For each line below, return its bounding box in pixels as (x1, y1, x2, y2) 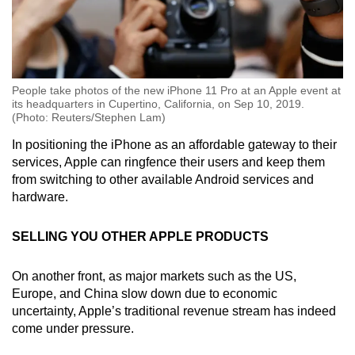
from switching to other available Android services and (12, 172, 314, 186)
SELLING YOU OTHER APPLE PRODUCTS (12, 229, 269, 243)
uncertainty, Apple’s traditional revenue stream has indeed (12, 303, 336, 318)
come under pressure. (12, 321, 134, 335)
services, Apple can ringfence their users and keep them (12, 155, 325, 169)
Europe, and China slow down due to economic (12, 286, 277, 300)
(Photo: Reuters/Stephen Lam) (12, 110, 166, 124)
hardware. (12, 189, 68, 204)
